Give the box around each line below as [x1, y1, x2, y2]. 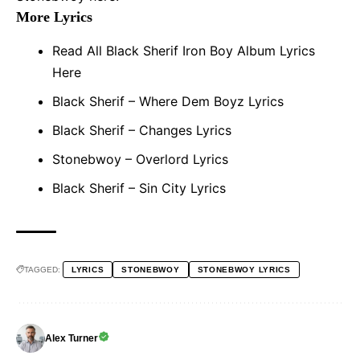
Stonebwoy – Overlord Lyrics [52, 151, 228, 168]
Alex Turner [45, 333, 98, 345]
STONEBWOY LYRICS [197, 265, 291, 275]
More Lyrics [16, 9, 92, 26]
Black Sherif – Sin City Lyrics [52, 180, 226, 197]
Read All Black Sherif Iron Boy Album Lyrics [52, 43, 315, 59]
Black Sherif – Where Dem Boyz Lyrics [52, 93, 284, 110]
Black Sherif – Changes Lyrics [52, 122, 231, 139]
